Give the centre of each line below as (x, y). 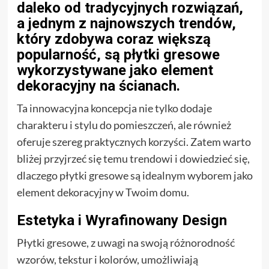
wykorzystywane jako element (115, 70)
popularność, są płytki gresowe (118, 54)
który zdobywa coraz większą (113, 39)
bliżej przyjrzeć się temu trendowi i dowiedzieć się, (133, 158)
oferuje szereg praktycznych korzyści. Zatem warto (134, 141)
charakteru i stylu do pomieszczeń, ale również (124, 125)
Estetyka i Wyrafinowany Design (122, 220)
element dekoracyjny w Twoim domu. (103, 192)
